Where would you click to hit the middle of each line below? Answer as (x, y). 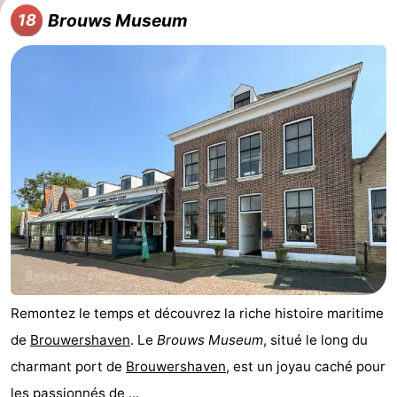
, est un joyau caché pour (306, 367)
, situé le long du (315, 340)
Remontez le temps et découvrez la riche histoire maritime (197, 314)
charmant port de (68, 367)
